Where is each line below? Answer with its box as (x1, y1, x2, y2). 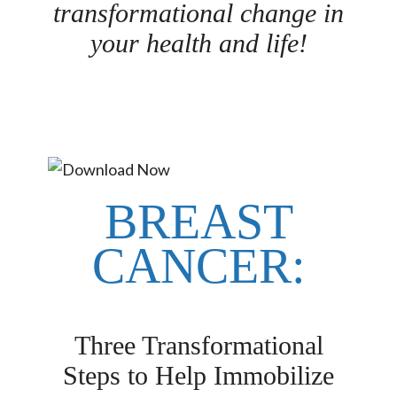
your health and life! (90, 27, 307, 58)
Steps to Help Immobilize (63, 360, 334, 390)
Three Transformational (74, 330, 323, 360)
